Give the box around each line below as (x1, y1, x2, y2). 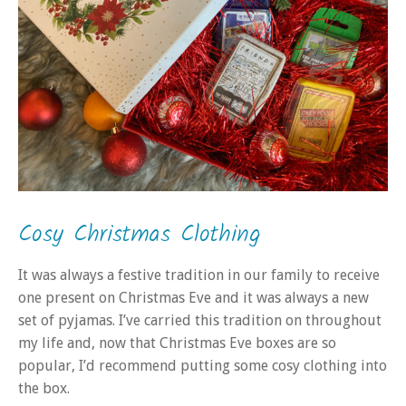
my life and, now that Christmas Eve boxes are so (18, 333, 336, 352)
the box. (18, 379, 70, 397)
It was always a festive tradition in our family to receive (18, 266, 380, 284)
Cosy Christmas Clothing (18, 215, 261, 254)
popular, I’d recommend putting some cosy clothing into (18, 356, 387, 374)
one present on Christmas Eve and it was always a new (18, 288, 369, 306)
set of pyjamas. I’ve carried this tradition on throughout (18, 311, 382, 329)
